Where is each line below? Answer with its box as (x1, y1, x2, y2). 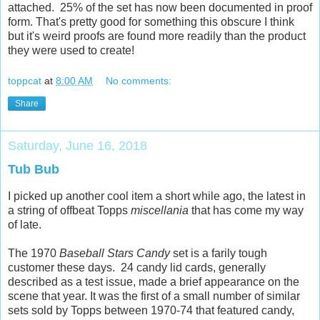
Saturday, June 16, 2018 (8, 139, 147, 154)
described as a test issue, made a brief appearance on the (8, 276, 299, 289)
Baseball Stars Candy (59, 247, 170, 260)
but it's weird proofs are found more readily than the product (8, 29, 306, 42)
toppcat (8, 75, 41, 87)
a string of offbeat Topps (8, 204, 131, 217)
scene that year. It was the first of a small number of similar (8, 290, 300, 303)
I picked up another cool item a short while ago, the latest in (8, 190, 306, 203)
